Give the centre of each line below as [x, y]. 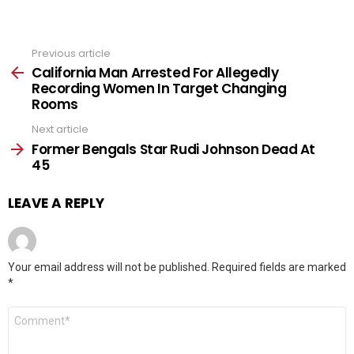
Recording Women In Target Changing [159, 89]
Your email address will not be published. [109, 267]
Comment [36, 312]
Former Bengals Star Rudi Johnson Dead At [174, 149]
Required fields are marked [279, 267]
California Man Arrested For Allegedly [155, 73]
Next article [60, 130]
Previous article [71, 53]
